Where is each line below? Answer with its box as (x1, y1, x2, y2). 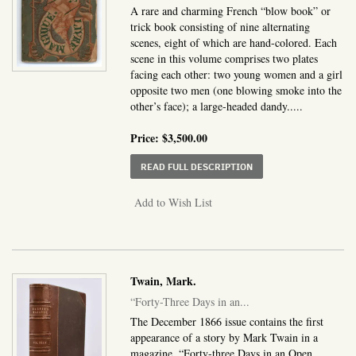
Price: (130, 129, 163, 146)
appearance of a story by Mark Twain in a (130, 329, 319, 345)
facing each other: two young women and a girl (130, 66, 343, 82)
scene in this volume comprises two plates (130, 50, 319, 66)
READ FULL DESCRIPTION (141, 159, 253, 173)
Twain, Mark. (130, 272, 197, 289)
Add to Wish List (134, 194, 213, 210)
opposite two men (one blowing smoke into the (130, 82, 342, 98)
